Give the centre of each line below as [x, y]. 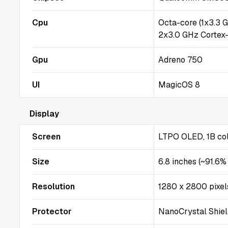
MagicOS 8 [179, 85]
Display [44, 114]
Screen [46, 137]
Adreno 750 [181, 60]
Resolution [53, 187]
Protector [52, 211]
